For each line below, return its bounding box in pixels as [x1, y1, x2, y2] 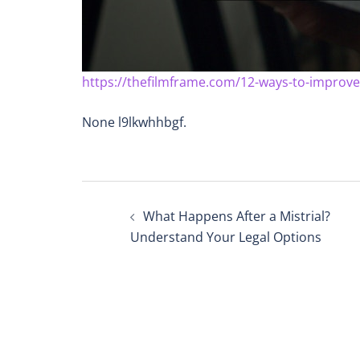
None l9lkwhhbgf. [82, 112, 186, 131]
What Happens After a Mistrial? [143, 207, 330, 225]
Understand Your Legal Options [130, 227, 321, 246]
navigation [81, 215, 240, 253]
